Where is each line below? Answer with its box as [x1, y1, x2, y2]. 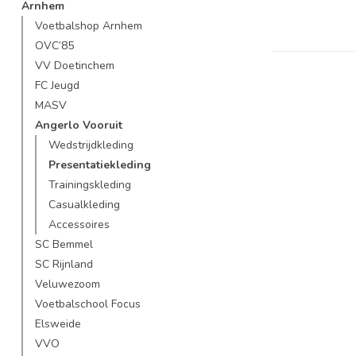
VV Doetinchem [35, 58, 114, 73]
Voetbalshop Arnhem [35, 18, 142, 33]
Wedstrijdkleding [48, 137, 133, 153]
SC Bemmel [35, 237, 93, 252]
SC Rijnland [35, 257, 93, 272]
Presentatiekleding [48, 157, 151, 172]
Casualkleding [48, 197, 120, 212]
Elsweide [35, 316, 81, 331]
